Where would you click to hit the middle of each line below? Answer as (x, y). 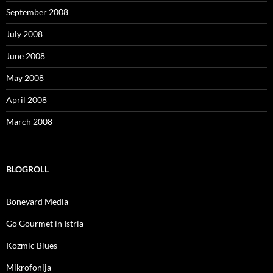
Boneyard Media (37, 202)
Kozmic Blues (32, 246)
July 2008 (24, 34)
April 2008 (27, 100)
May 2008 (25, 78)
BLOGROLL (27, 169)
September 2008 (37, 12)
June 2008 (26, 56)
